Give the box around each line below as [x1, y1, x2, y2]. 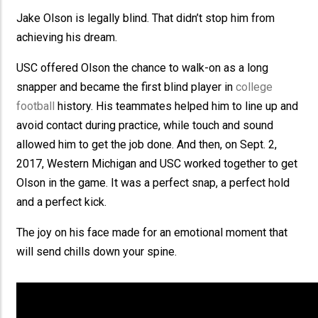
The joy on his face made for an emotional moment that [16, 226, 288, 239]
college [236, 80, 273, 94]
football [16, 99, 55, 113]
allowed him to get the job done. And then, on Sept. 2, [16, 138, 278, 151]
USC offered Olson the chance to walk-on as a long [16, 61, 269, 75]
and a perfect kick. [16, 195, 107, 209]
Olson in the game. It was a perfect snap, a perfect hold [16, 176, 290, 190]
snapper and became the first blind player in [16, 80, 236, 94]
